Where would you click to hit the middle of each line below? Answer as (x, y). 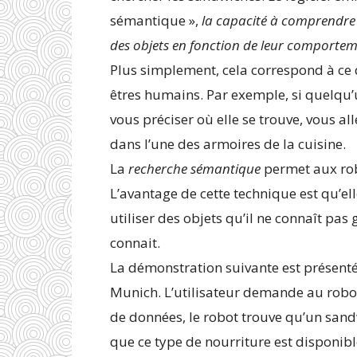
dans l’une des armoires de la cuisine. (228, 144)
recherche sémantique (194, 169)
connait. (135, 243)
